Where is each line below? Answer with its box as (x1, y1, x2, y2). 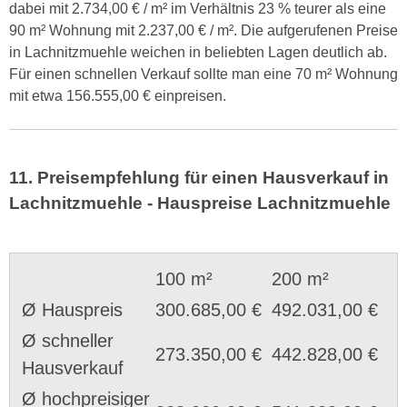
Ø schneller (22, 330, 114, 351)
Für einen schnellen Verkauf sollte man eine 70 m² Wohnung (9, 65, 398, 82)
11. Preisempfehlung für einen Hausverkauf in (9, 168, 389, 188)
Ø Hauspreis (22, 299, 123, 320)
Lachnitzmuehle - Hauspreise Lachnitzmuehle (9, 194, 391, 213)
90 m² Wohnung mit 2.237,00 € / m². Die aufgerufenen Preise (9, 22, 398, 38)
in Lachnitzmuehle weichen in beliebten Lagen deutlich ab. (9, 44, 387, 60)
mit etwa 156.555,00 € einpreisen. (9, 87, 226, 104)
